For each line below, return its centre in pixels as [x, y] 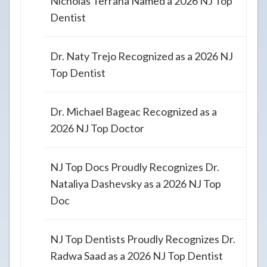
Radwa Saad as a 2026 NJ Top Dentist [136, 256]
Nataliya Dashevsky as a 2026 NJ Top [136, 184]
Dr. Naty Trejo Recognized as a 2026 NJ [142, 56]
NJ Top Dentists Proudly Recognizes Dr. [143, 239]
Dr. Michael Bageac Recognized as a [133, 112]
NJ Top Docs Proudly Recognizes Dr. [135, 167]
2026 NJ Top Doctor [97, 128]
